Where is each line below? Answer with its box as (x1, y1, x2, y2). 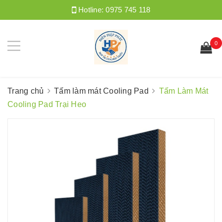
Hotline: (76, 5, 106, 14)
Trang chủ (7, 86, 44, 95)
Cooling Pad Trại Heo (7, 100, 86, 109)
